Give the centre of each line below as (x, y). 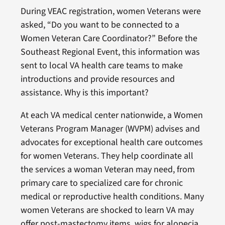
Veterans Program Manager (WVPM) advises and (110, 129)
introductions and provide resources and (97, 79)
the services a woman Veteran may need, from (107, 169)
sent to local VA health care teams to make (101, 65)
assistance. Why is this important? (84, 92)
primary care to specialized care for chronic (101, 183)
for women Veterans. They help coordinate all (107, 156)
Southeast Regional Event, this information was (110, 52)
